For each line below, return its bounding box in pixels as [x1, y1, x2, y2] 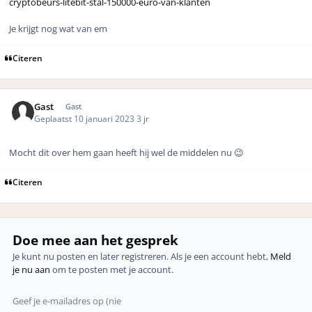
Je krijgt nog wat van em [9, 22, 107, 36]
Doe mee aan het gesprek [13, 231, 179, 249]
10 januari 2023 [74, 112, 137, 124]
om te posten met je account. [50, 263, 174, 276]
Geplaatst [34, 112, 75, 124]
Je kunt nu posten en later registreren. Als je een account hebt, [13, 249, 271, 263]
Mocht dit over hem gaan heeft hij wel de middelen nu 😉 [9, 146, 244, 159]
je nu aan [13, 263, 51, 276]
